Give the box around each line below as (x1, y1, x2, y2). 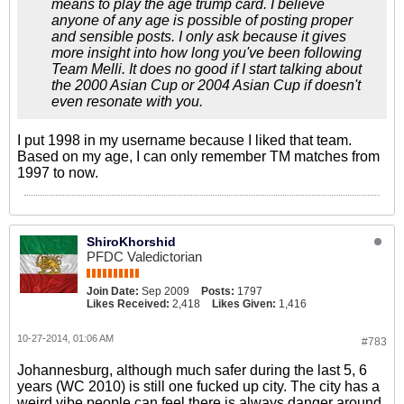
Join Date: (87, 285, 139, 298)
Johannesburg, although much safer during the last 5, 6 (17, 363, 367, 378)
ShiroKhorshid (87, 234, 176, 249)
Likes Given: (212, 298, 276, 310)
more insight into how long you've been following (51, 45, 362, 60)
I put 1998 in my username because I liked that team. (17, 133, 352, 148)
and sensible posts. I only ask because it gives (51, 29, 346, 44)
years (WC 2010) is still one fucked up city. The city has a (17, 379, 380, 394)
